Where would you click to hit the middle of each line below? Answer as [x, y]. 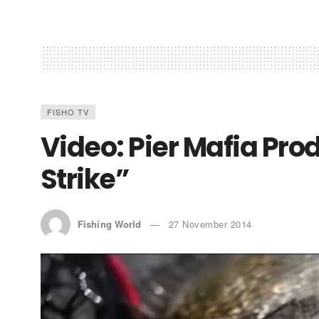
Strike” [85, 179]
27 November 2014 [210, 224]
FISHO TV [68, 112]
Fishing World [110, 224]
